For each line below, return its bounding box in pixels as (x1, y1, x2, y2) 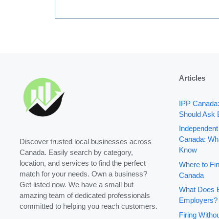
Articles (179, 73, 205, 82)
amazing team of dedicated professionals (20, 191, 150, 199)
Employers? (179, 196, 218, 205)
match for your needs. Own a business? (20, 169, 147, 178)
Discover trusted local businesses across (20, 137, 152, 146)
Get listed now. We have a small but (20, 180, 133, 189)
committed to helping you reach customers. (20, 201, 157, 210)
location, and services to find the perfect (20, 158, 146, 167)
